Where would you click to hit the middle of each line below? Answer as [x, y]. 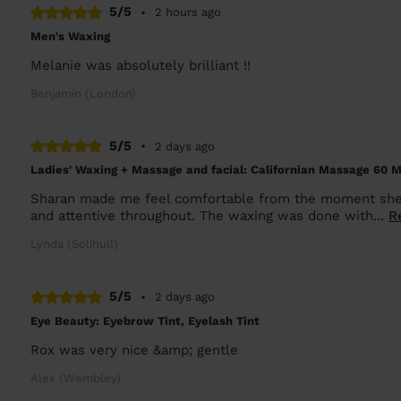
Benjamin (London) [84, 93]
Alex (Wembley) [76, 378]
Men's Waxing [71, 36]
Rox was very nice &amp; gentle [135, 350]
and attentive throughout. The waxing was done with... [210, 216]
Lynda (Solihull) [75, 244]
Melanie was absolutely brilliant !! [141, 65]
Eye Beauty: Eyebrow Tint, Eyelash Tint [145, 320]
